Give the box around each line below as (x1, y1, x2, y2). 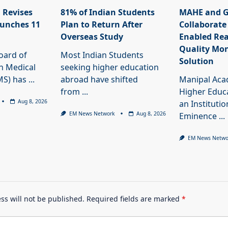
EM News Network (69, 110, 116, 118)
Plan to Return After (61, 19, 143, 31)
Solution (179, 55, 214, 67)
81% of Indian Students (61, 7, 155, 18)
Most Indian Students (61, 49, 144, 61)
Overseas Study (61, 31, 124, 43)
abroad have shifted (61, 74, 138, 85)
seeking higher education (61, 62, 159, 73)
